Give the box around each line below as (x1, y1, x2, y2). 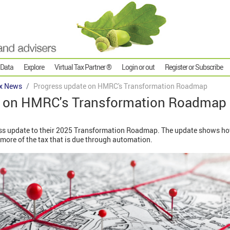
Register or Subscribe (165, 62, 223, 72)
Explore (24, 62, 44, 72)
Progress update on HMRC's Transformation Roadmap (33, 81, 207, 91)
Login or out (122, 62, 155, 72)
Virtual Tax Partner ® (54, 62, 111, 72)
